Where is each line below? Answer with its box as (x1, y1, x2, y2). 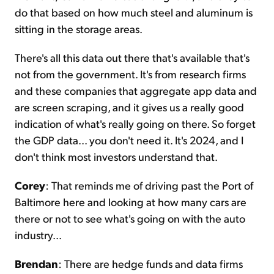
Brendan (15, 256, 58, 271)
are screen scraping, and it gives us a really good (15, 100, 244, 114)
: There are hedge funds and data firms (58, 256, 243, 271)
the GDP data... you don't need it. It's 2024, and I (15, 133, 243, 147)
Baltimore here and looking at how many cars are (15, 194, 246, 209)
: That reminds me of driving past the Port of (45, 178, 253, 193)
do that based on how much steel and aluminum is (15, 5, 253, 20)
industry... (15, 228, 62, 242)
